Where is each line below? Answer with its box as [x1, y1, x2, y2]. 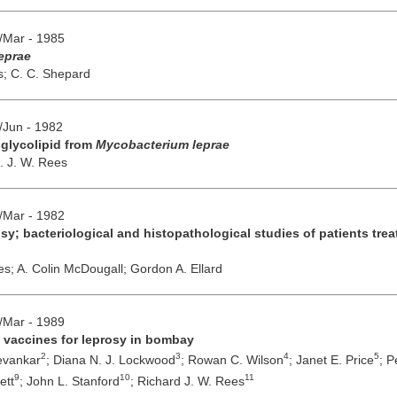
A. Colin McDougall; [16, 261, 130, 276]
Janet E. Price [295, 353, 374, 368]
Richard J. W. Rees [136, 373, 245, 388]
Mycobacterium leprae [95, 136, 230, 152]
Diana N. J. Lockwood [52, 353, 175, 368]
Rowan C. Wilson [187, 353, 284, 368]
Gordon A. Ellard [129, 261, 222, 276]
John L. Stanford [26, 373, 120, 388]
